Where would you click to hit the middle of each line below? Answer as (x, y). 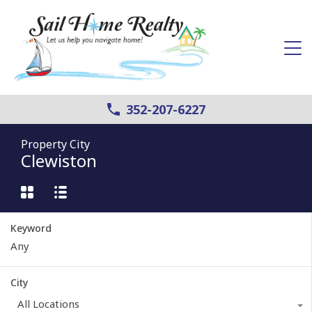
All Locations (48, 303)
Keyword (31, 228)
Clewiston (59, 160)
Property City (55, 144)
